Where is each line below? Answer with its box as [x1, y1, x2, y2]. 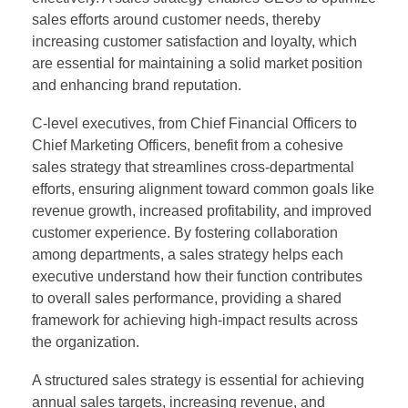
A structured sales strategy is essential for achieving [32, 372, 364, 388]
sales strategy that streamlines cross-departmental [32, 158, 354, 175]
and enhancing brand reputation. [32, 76, 241, 93]
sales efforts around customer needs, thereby [32, 11, 321, 27]
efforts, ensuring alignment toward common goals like [32, 180, 374, 197]
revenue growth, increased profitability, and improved [32, 202, 372, 219]
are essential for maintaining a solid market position [32, 55, 362, 71]
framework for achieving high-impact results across [32, 311, 358, 328]
